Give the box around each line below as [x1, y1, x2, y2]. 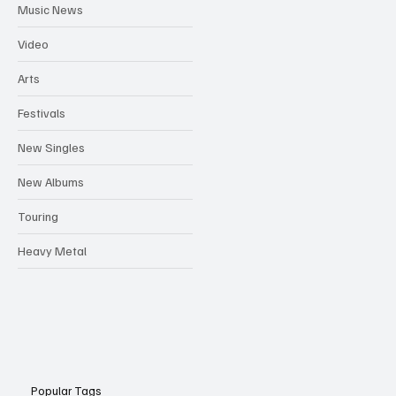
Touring [18, 209, 58, 225]
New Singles [18, 140, 85, 156]
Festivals [18, 105, 65, 121]
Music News [18, 2, 83, 18]
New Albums [18, 174, 84, 190]
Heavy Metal [18, 243, 87, 259]
